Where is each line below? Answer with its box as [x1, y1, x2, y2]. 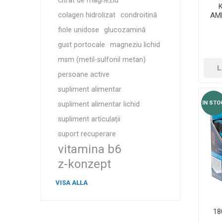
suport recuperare [57, 130, 116, 138]
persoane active [57, 70, 110, 79]
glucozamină [104, 26, 146, 34]
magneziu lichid [110, 41, 160, 49]
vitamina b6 [57, 142, 121, 156]
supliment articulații [57, 115, 120, 123]
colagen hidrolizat [57, 11, 115, 19]
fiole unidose [57, 26, 99, 34]
